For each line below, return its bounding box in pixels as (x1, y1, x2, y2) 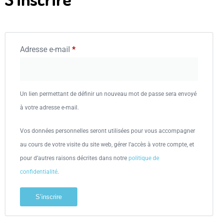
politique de (128, 155, 159, 162)
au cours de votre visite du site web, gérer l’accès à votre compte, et (20, 141, 194, 148)
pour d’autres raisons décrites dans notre (20, 155, 128, 162)
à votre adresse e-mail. (20, 104, 79, 111)
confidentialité (20, 168, 57, 175)
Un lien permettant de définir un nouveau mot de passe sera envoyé (20, 91, 197, 97)
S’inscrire (36, 193, 62, 200)
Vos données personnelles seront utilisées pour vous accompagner (20, 127, 195, 134)
